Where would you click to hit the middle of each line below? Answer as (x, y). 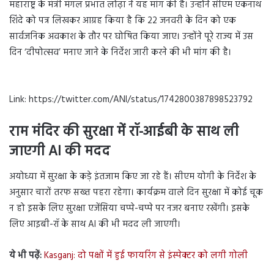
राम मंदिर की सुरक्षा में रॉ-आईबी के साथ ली (124, 132)
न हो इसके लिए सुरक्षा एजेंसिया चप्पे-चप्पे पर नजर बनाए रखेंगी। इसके (129, 209)
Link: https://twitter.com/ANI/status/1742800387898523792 (131, 99)
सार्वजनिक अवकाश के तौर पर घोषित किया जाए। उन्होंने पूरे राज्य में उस (131, 36)
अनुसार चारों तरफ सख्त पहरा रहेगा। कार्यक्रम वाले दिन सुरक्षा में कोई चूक (136, 193)
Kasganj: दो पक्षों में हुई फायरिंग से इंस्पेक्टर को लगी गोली (146, 256)
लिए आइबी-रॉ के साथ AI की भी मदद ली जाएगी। (95, 225)
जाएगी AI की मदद (60, 152)
